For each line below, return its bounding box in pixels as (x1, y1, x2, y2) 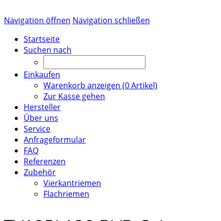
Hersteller (24, 102, 61, 112)
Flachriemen (43, 188, 89, 199)
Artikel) (129, 80, 157, 91)
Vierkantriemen (43, 178, 101, 188)
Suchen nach (24, 44, 72, 55)
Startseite (24, 34, 60, 44)
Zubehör (24, 167, 56, 178)
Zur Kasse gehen (43, 91, 105, 102)
